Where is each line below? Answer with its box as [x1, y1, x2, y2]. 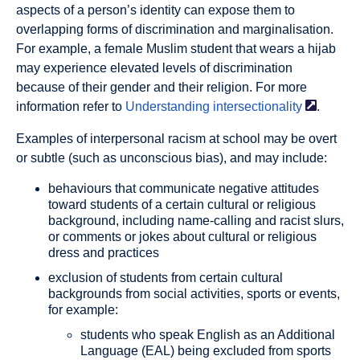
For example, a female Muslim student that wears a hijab [16, 42, 336, 56]
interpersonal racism [90, 132, 206, 146]
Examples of [16, 132, 90, 146]
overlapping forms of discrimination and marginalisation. [16, 22, 333, 37]
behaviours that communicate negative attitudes [48, 182, 319, 196]
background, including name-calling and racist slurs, [48, 214, 344, 228]
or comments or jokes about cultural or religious [48, 230, 317, 244]
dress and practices [48, 246, 159, 260]
